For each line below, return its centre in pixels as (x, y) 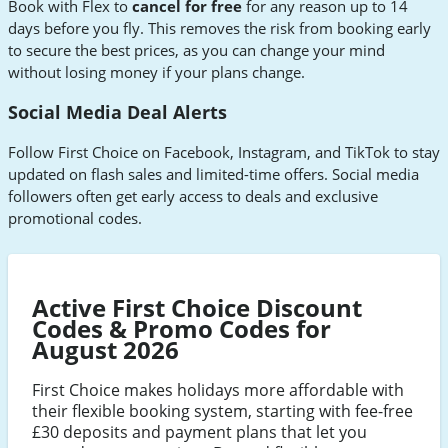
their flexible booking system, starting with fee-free (222, 411)
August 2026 (105, 350)
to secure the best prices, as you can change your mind (196, 50)
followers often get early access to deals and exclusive (193, 195)
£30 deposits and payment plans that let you (199, 432)
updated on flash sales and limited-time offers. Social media (213, 173)
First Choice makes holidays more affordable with (218, 390)
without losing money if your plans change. (156, 72)
